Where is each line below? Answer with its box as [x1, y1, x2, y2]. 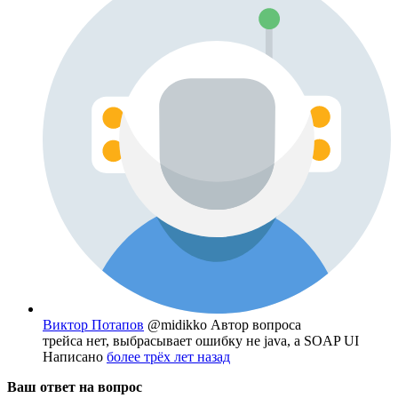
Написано [43, 349, 107, 365]
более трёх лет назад [107, 349, 230, 365]
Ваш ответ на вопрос [7, 379, 142, 395]
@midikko [147, 317, 211, 333]
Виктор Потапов [43, 317, 144, 333]
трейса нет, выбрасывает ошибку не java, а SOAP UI [43, 333, 359, 349]
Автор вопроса [211, 317, 301, 333]
